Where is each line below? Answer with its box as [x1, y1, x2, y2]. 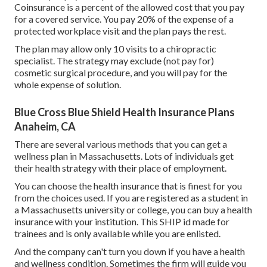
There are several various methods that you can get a [14, 138, 227, 150]
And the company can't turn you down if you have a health [14, 246, 245, 257]
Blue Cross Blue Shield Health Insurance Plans [14, 105, 235, 119]
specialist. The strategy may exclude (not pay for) [14, 55, 214, 67]
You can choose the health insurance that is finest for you [14, 180, 242, 192]
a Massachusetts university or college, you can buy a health [14, 204, 252, 216]
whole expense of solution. [14, 79, 121, 91]
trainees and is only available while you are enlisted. [14, 228, 221, 240]
